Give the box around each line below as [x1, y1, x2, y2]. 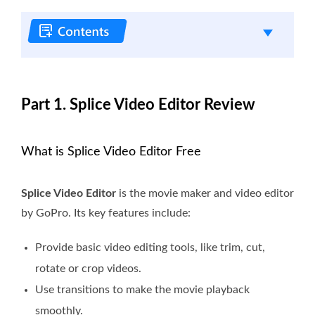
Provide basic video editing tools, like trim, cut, [35, 242, 265, 254]
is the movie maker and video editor [116, 188, 294, 200]
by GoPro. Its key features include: [21, 207, 191, 219]
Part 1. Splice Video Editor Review [21, 97, 255, 113]
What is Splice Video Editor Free [21, 146, 201, 159]
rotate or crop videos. [35, 263, 141, 275]
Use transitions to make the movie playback [35, 284, 250, 296]
